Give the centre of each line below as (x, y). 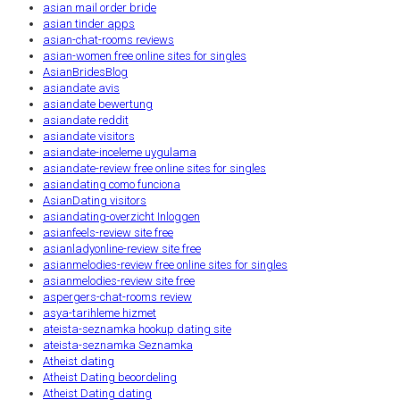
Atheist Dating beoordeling (110, 377)
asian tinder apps (89, 23)
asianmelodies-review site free (119, 280)
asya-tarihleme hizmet (100, 312)
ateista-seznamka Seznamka (118, 345)
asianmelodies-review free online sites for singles (165, 264)
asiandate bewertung (98, 104)
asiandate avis (81, 87)
